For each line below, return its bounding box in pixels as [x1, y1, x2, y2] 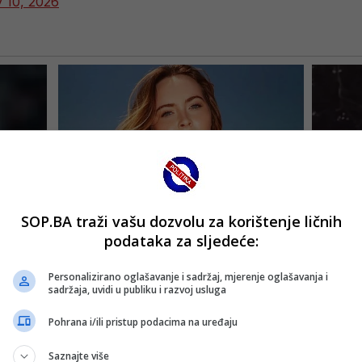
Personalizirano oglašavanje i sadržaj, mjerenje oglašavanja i [48, 269, 328, 284]
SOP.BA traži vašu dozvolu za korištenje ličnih [20, 211, 342, 231]
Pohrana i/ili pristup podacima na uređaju [48, 315, 238, 329]
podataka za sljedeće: [103, 230, 259, 250]
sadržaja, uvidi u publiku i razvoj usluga [48, 282, 226, 297]
